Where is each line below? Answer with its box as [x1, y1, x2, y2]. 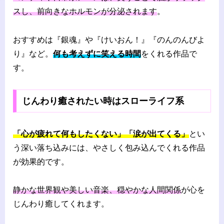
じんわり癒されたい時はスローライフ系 [21, 95, 184, 106]
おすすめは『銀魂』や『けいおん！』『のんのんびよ [13, 35, 205, 44]
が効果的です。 [13, 157, 69, 166]
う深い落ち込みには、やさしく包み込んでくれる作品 [13, 143, 205, 152]
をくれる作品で [141, 49, 197, 58]
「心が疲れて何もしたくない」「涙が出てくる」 [13, 129, 189, 138]
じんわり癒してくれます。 [13, 199, 109, 208]
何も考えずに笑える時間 [53, 49, 141, 58]
